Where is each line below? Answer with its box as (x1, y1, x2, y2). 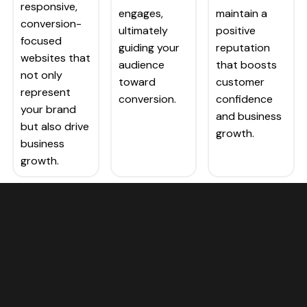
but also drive (21, 119, 89, 134)
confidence (216, 92, 273, 107)
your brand (21, 102, 76, 117)
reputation (216, 40, 271, 56)
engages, (118, 6, 163, 21)
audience (118, 58, 164, 73)
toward (118, 75, 156, 90)
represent (21, 85, 71, 100)
